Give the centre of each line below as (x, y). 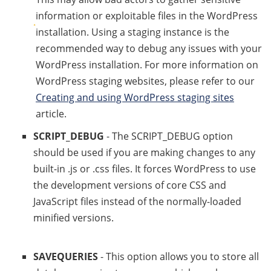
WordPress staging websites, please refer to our (145, 81)
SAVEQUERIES (66, 256)
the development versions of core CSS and (130, 185)
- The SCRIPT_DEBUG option (168, 136)
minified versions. (73, 218)
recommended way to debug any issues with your (149, 48)
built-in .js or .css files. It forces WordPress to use (145, 169)
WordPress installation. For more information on (147, 65)
